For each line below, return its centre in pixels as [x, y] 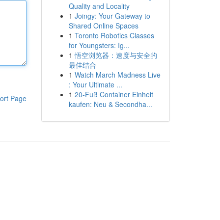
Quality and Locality [99, 6]
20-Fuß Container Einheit [114, 94]
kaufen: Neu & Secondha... [110, 104]
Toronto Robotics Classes [114, 35]
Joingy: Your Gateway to [112, 16]
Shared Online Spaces [103, 26]
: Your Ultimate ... [95, 84]
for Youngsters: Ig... [99, 45]
